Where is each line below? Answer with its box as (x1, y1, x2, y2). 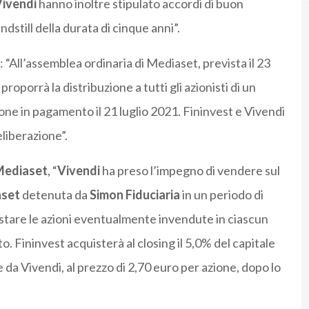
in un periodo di (179, 187, 263, 203)
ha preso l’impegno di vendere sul (99, 163, 280, 179)
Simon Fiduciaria (89, 187, 180, 203)
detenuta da (19, 187, 90, 203)
